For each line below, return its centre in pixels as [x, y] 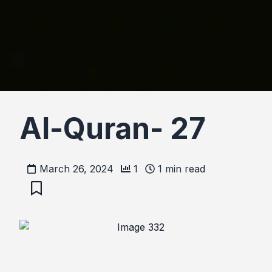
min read [184, 169]
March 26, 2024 [76, 169]
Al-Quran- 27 [113, 129]
